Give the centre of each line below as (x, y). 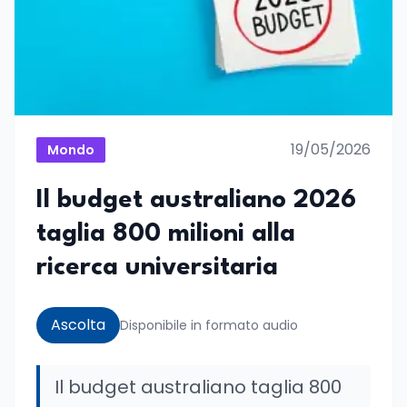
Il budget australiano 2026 (196, 201)
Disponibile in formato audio (209, 325)
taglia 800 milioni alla (166, 234)
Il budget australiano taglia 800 (198, 387)
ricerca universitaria (157, 268)
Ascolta (78, 325)
